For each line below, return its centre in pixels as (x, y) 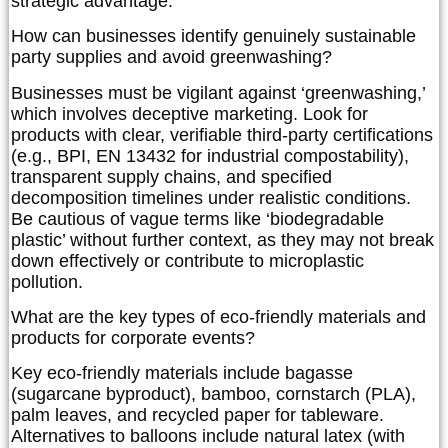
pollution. (47, 281)
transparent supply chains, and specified (171, 176)
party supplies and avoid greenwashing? (171, 57)
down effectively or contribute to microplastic (187, 260)
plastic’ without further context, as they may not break (222, 239)
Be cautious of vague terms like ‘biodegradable (197, 218)
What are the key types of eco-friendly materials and (218, 317)
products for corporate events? (133, 338)
